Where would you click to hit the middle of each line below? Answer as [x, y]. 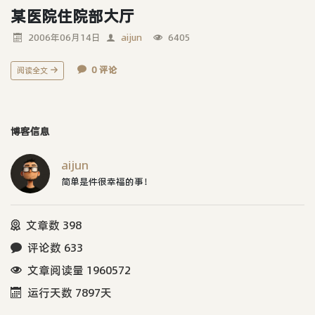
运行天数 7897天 [70, 292]
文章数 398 [54, 225]
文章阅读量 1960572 [79, 270]
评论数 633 [55, 247]
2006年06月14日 [64, 37]
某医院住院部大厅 [72, 16]
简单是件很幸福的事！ [107, 181]
